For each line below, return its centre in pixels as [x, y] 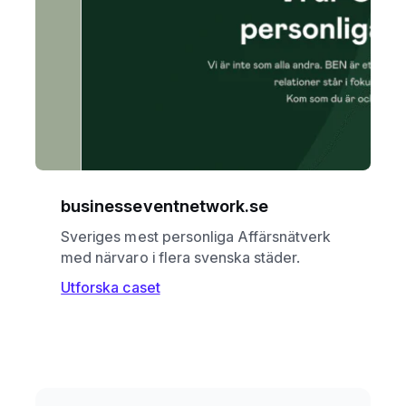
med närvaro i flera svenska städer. [181, 257]
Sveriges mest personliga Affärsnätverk [196, 236]
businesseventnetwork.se [165, 206]
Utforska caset [111, 287]
